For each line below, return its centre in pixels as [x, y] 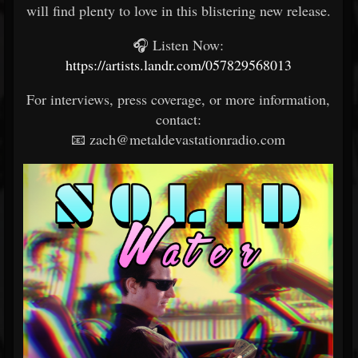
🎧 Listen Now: [178, 45]
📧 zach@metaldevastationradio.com [178, 139]
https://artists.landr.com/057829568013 [178, 65]
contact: [178, 119]
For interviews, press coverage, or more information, [178, 99]
